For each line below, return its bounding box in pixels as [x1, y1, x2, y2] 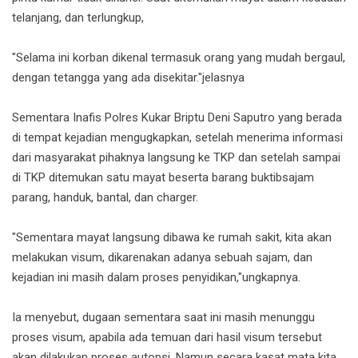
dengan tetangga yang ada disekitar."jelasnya [12, 70, 245, 86]
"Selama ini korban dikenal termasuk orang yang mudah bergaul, [12, 50, 345, 66]
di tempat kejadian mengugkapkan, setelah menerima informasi [12, 130, 343, 145]
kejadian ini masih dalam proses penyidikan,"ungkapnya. [12, 270, 300, 285]
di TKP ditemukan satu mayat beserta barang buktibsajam [12, 170, 314, 185]
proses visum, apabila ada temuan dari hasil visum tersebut [12, 330, 322, 345]
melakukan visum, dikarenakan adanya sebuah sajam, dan [12, 250, 312, 265]
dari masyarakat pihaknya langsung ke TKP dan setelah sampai [12, 150, 340, 165]
